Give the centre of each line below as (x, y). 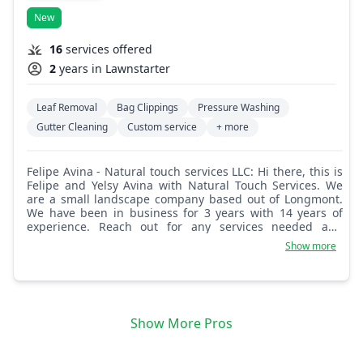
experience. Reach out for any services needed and (185, 227)
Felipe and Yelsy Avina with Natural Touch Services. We (185, 186)
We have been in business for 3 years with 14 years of (185, 213)
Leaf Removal (67, 108)
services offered (109, 49)
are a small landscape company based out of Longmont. (185, 199)
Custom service (162, 127)
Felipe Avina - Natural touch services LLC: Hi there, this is (66, 172)
